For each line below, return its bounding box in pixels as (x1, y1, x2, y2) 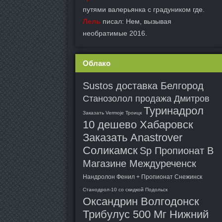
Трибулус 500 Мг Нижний (83, 208, 209, 221)
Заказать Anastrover (83, 131, 182, 144)
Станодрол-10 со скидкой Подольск (83, 187, 167, 192)
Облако (83, 59, 111, 67)
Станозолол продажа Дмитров (83, 94, 210, 104)
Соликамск (83, 144, 138, 157)
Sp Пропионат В (140, 145, 214, 156)
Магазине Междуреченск (83, 158, 196, 169)
